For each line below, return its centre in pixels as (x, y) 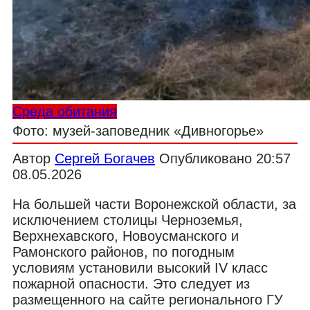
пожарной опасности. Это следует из (131, 283)
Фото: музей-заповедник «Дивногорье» (138, 130)
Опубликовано (206, 158)
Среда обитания (65, 111)
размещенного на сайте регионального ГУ (148, 299)
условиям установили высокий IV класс (140, 267)
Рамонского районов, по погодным (124, 252)
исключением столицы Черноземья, (128, 220)
